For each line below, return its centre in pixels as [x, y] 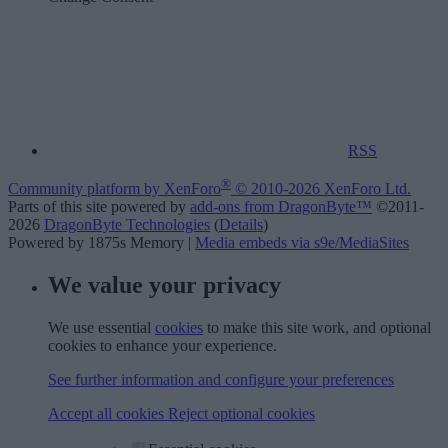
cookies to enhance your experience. [162, 346]
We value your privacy [164, 285]
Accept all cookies [108, 414]
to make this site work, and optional [317, 328]
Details [241, 225]
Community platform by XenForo [114, 189]
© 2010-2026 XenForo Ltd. [323, 189]
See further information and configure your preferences [221, 380]
